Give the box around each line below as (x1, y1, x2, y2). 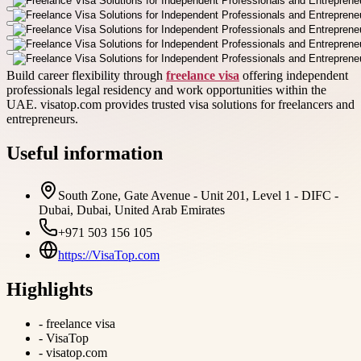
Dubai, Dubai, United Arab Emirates (39, 202, 225, 217)
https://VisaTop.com (58, 247, 160, 262)
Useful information (6, 142, 163, 164)
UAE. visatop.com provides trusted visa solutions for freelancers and (6, 97, 355, 111)
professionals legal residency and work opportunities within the (6, 82, 326, 97)
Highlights (6, 278, 93, 300)
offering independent (239, 68, 348, 82)
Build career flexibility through (6, 68, 166, 82)
